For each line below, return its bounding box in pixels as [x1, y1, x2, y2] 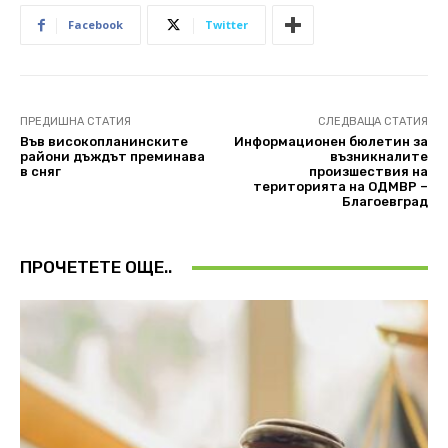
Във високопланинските [20, 134, 188, 150]
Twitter [205, 17, 248, 33]
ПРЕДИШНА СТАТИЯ [20, 115, 131, 129]
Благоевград [341, 194, 428, 210]
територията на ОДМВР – [252, 179, 428, 195]
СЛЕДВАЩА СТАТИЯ [317, 115, 428, 129]
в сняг [20, 164, 61, 180]
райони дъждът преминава [20, 149, 205, 165]
